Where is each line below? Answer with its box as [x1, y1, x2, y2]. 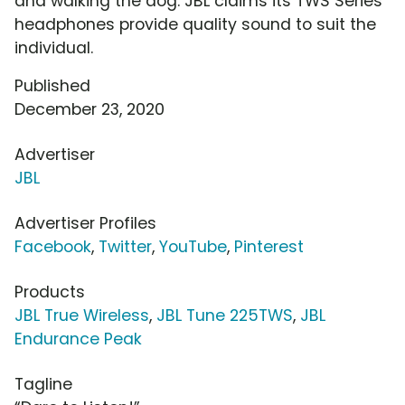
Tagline [14, 373, 72, 396]
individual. [14, 37, 93, 60]
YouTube [159, 236, 227, 259]
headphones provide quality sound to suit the [14, 14, 376, 36]
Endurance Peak [14, 328, 142, 351]
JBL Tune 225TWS [156, 305, 293, 327]
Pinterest [234, 236, 304, 259]
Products [14, 281, 85, 304]
